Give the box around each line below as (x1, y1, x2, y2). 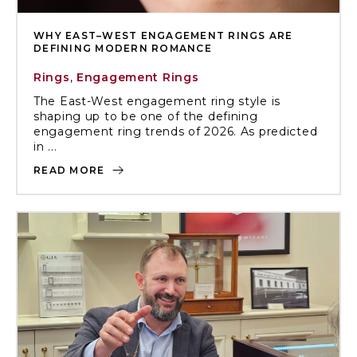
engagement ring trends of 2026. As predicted (33, 124, 318, 139)
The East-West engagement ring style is (33, 94, 280, 108)
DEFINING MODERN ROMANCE (33, 42, 212, 54)
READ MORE (33, 164, 108, 176)
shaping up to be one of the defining (33, 109, 258, 124)
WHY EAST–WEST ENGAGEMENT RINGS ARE (33, 29, 293, 41)
